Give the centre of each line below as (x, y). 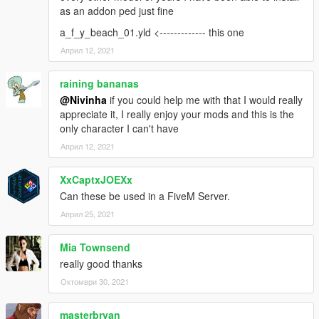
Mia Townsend (95, 247)
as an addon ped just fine (117, 11)
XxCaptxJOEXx (96, 180)
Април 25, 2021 (88, 214)
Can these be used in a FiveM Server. (145, 196)
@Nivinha (83, 100)
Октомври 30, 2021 (95, 282)
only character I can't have (119, 129)
